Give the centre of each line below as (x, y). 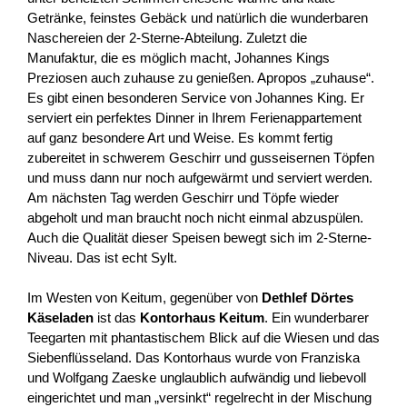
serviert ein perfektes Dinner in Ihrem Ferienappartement (194, 117)
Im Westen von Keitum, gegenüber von (144, 298)
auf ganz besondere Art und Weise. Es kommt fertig (180, 137)
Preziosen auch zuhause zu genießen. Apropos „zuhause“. (201, 77)
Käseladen (60, 318)
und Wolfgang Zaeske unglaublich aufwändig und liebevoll (197, 378)
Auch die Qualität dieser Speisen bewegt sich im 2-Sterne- (199, 237)
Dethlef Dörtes (308, 298)
